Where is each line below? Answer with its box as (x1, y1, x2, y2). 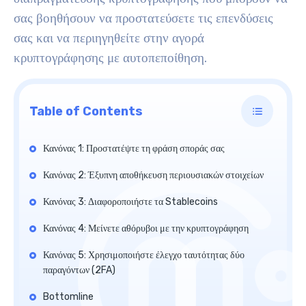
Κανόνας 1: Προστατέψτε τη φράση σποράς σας (43, 143, 225, 154)
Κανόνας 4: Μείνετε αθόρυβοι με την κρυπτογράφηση (43, 223, 249, 234)
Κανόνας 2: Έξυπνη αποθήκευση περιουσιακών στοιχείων (43, 169, 264, 181)
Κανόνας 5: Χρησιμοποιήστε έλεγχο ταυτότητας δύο (43, 249, 245, 261)
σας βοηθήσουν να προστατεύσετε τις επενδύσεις (14, 11, 273, 26)
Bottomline (43, 291, 94, 303)
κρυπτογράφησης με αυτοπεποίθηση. (14, 51, 207, 66)
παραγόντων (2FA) (43, 264, 115, 276)
